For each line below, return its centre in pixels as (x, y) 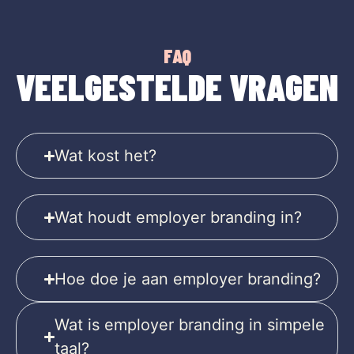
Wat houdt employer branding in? (179, 218)
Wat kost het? (106, 156)
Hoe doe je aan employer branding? (188, 279)
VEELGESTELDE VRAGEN (177, 87)
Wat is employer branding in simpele (190, 325)
